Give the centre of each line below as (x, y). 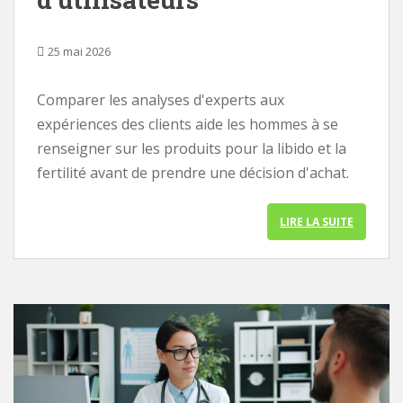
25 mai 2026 (79, 51)
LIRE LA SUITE (317, 222)
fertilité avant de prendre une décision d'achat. (193, 173)
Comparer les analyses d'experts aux (161, 100)
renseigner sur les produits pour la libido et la (192, 148)
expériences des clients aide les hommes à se (188, 124)
